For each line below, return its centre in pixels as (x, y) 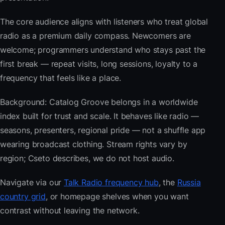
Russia (189, 183)
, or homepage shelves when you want (117, 197)
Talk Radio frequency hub (111, 183)
